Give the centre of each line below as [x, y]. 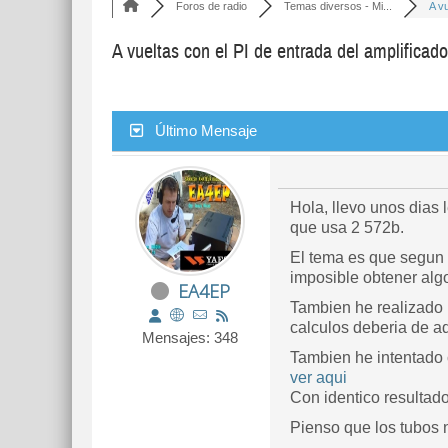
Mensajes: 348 [190, 337]
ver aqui [318, 377]
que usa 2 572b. [347, 227]
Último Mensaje [206, 130]
